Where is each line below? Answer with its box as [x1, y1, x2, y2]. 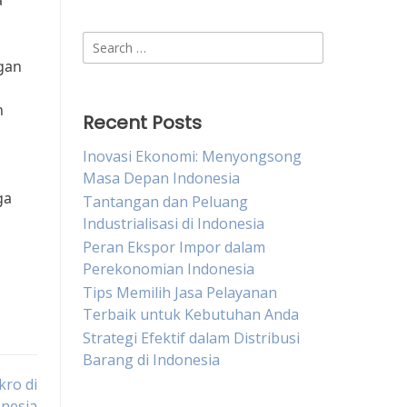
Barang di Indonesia [83, 350, 220, 370]
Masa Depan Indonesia [83, 168, 240, 188]
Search [82, 32, 128, 52]
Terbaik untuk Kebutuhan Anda [83, 304, 299, 324]
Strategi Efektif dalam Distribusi [83, 328, 300, 348]
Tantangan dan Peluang [83, 192, 248, 212]
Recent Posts [83, 110, 202, 135]
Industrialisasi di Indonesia [83, 213, 264, 233]
